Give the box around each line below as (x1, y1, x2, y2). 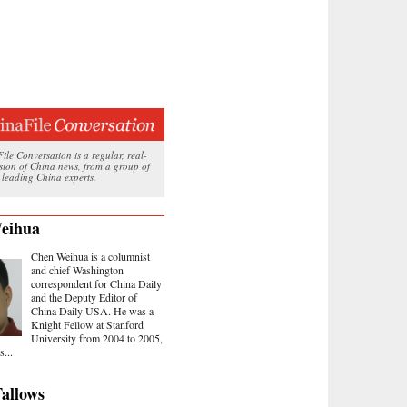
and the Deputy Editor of (31, 289, 137, 304)
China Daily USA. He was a (31, 303, 154, 318)
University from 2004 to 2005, (31, 330, 163, 345)
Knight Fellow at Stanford (31, 316, 144, 332)
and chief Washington (31, 262, 124, 277)
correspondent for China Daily (31, 275, 162, 291)
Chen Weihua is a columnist (31, 248, 150, 263)
